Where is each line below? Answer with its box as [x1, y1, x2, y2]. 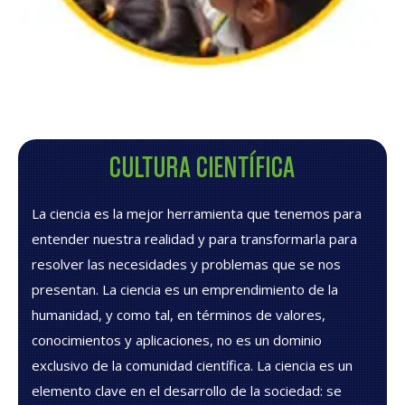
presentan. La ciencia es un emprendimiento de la [32, 279, 338, 298]
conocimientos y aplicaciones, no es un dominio [32, 330, 322, 349]
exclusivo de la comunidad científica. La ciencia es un [32, 355, 353, 374]
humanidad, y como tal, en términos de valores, [32, 305, 325, 324]
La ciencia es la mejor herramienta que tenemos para [32, 203, 362, 222]
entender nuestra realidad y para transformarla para [32, 229, 357, 248]
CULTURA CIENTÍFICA [109, 146, 296, 184]
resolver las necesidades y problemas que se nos [32, 254, 341, 273]
